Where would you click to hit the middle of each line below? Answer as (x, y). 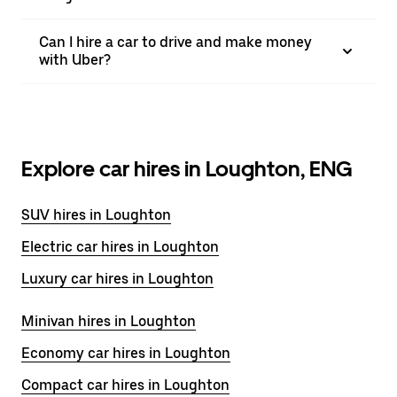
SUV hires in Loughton (96, 215)
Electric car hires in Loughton (120, 247)
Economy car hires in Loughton (126, 353)
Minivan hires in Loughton (109, 321)
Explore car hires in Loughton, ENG (187, 169)
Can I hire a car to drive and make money (175, 42)
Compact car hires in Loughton (125, 385)
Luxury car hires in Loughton (117, 279)
